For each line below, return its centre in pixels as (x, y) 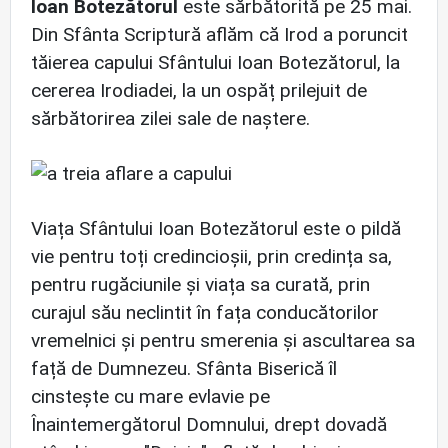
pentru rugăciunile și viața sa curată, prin (200, 285)
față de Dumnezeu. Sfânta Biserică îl (184, 369)
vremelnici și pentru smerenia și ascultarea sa (223, 341)
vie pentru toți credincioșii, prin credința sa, (211, 257)
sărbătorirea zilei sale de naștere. (170, 118)
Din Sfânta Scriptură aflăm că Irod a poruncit (219, 34)
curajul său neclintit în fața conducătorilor (205, 313)
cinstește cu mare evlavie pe (150, 397)
